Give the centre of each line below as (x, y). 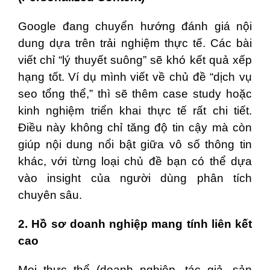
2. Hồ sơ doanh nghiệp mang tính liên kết (135, 224)
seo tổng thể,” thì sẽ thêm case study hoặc (135, 94)
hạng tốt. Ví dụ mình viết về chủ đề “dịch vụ (135, 77)
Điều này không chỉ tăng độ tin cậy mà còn (135, 128)
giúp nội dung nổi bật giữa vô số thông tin (135, 145)
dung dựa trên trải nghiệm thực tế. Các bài (135, 43)
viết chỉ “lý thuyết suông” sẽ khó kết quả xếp (135, 60)
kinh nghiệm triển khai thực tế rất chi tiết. (135, 111)
